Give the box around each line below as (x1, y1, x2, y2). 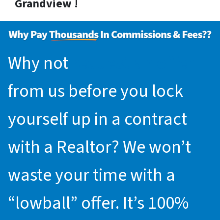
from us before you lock (8, 79, 183, 104)
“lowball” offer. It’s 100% (8, 191, 189, 216)
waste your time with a (8, 163, 175, 188)
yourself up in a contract (8, 107, 187, 132)
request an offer (72, 51, 194, 76)
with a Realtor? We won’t (8, 135, 191, 160)
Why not (8, 51, 72, 76)
